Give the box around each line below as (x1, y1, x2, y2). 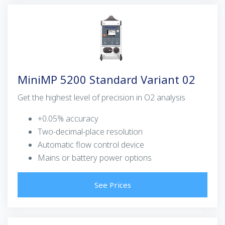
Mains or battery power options (38, 152, 152, 164)
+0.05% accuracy (38, 113, 98, 125)
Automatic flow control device (38, 139, 144, 151)
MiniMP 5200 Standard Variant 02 (18, 72, 195, 87)
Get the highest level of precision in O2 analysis (18, 92, 185, 103)
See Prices (94, 180, 131, 190)
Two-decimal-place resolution (38, 126, 143, 138)
